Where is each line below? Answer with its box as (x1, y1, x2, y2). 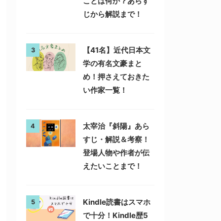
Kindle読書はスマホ (83, 197, 150, 207)
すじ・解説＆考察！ (83, 134, 149, 144)
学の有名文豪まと (83, 58, 142, 68)
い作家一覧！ (83, 85, 127, 95)
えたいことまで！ (83, 161, 142, 171)
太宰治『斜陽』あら (83, 121, 149, 131)
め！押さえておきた (83, 72, 149, 81)
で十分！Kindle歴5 (83, 210, 148, 220)
